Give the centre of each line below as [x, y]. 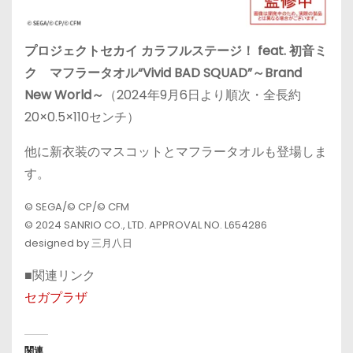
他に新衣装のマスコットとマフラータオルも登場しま [176, 152]
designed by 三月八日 [78, 243]
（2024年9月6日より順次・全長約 [203, 95]
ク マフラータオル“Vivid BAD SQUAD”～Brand [163, 73]
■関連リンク [60, 275]
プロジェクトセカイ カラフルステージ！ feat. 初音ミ [176, 51]
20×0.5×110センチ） [82, 117]
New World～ [64, 95]
